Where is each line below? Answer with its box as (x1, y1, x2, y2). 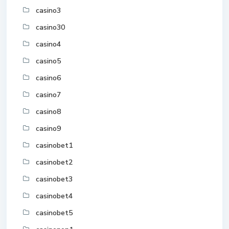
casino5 (36, 56, 61, 66)
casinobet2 (36, 157, 73, 168)
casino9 (36, 124, 61, 134)
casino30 (36, 22, 65, 33)
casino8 (36, 107, 61, 117)
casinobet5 (36, 208, 73, 218)
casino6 (36, 73, 61, 83)
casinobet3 (36, 174, 73, 185)
